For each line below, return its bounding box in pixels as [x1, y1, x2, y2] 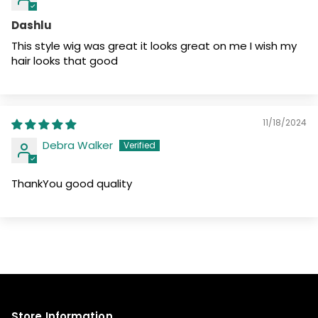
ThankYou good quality [11, 176, 132, 192]
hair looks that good [11, 53, 118, 69]
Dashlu [11, 18, 52, 33]
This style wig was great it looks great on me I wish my [11, 38, 297, 54]
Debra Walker [43, 138, 113, 153]
